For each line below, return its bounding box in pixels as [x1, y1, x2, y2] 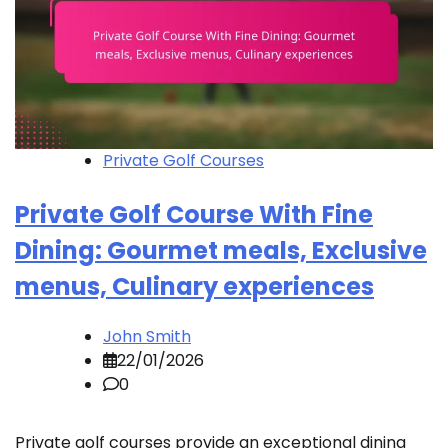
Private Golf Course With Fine [15, 198, 373, 232]
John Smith [103, 325, 191, 349]
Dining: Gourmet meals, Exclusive [15, 234, 427, 268]
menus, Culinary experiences [15, 270, 374, 304]
